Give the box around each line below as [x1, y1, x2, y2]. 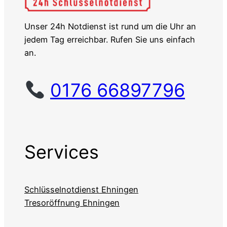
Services [24, 141, 99, 163]
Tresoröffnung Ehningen [24, 198, 120, 208]
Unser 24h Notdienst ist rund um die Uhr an [24, 21, 196, 31]
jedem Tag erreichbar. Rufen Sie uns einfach [24, 34, 195, 45]
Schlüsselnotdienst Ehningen [24, 184, 138, 195]
